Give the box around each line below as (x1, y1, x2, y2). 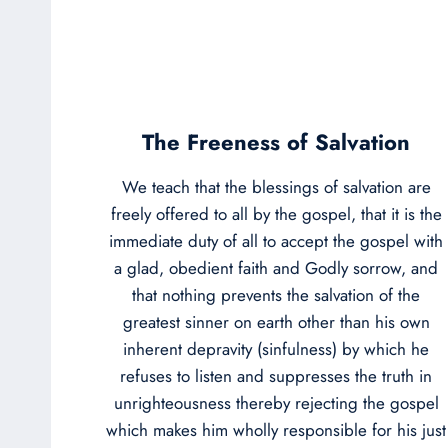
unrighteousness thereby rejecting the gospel (113, 390, 439, 415)
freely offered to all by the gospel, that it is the (110, 201, 442, 226)
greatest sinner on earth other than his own (122, 309, 430, 334)
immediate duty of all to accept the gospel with (109, 228, 443, 253)
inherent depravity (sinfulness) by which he (123, 336, 429, 361)
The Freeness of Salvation (142, 125, 410, 158)
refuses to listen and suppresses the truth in (120, 363, 432, 388)
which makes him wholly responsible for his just (106, 417, 446, 442)
